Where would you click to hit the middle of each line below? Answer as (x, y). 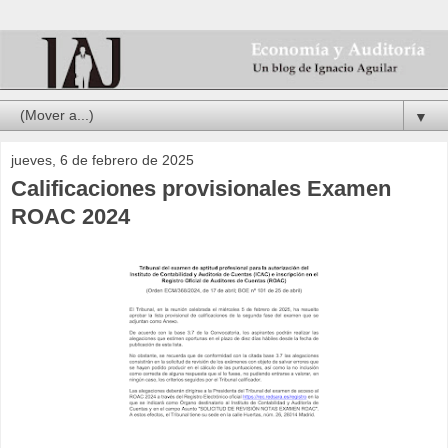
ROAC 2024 (70, 217)
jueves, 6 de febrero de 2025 (102, 160)
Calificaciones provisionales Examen (201, 189)
